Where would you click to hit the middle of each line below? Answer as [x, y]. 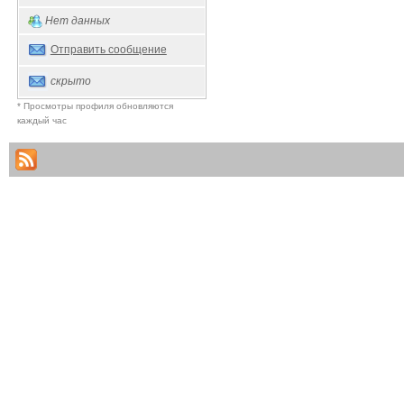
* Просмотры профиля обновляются [95, 106]
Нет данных [77, 20]
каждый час [41, 120]
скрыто [70, 81]
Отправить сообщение [108, 49]
